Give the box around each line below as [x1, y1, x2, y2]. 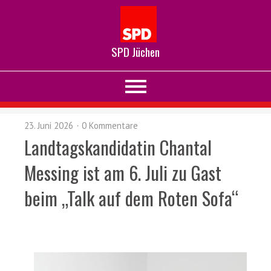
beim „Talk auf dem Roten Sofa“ [24, 184, 238, 212]
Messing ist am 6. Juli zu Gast [24, 159, 221, 186]
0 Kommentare [82, 120, 138, 131]
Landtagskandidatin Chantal [24, 134, 212, 161]
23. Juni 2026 [24, 120, 73, 131]
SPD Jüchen [111, 43, 160, 60]
